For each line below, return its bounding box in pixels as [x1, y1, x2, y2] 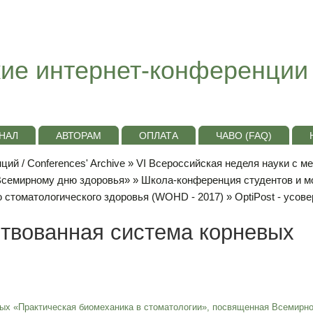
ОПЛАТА [138, 130, 178, 141]
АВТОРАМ [55, 130, 101, 141]
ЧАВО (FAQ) [215, 130, 272, 141]
